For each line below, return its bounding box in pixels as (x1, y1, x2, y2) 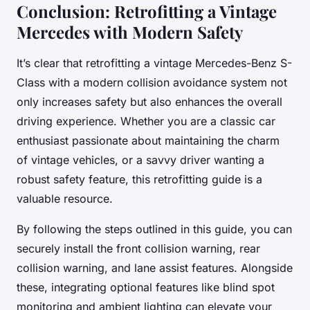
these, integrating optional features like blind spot (17, 280, 275, 294)
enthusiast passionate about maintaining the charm (17, 133, 280, 147)
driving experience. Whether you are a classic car (17, 113, 275, 128)
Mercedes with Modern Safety (17, 20, 243, 43)
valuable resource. (17, 191, 113, 206)
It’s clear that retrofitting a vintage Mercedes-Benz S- (17, 55, 292, 70)
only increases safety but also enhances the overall (17, 94, 282, 109)
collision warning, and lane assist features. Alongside (17, 260, 293, 275)
